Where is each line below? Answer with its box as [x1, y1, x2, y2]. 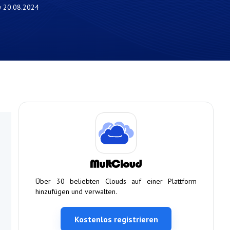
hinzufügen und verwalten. [35, 187, 117, 196]
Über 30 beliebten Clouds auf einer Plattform [35, 177, 197, 186]
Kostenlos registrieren [74, 214, 158, 224]
